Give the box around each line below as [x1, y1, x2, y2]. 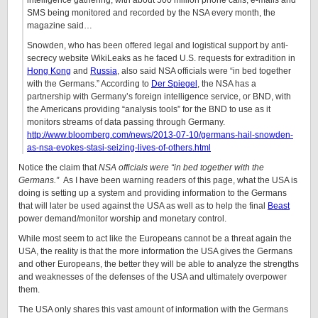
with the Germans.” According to [27, 79, 151, 89]
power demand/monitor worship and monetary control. [18, 214, 226, 224]
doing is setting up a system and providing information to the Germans [18, 188, 287, 198]
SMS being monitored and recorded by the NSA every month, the [27, 8, 275, 18]
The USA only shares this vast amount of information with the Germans [18, 305, 288, 314]
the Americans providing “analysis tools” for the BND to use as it [27, 104, 270, 114]
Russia [90, 66, 117, 76]
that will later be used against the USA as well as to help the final [18, 201, 268, 211]
